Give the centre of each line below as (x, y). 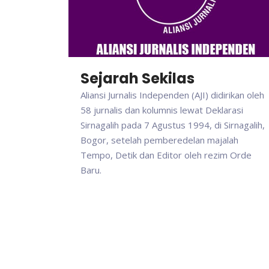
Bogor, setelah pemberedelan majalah (159, 140)
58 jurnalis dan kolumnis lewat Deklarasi (162, 110)
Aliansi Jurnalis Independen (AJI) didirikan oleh (172, 95)
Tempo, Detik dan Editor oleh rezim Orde (166, 155)
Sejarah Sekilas (138, 79)
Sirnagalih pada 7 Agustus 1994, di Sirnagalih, (173, 125)
